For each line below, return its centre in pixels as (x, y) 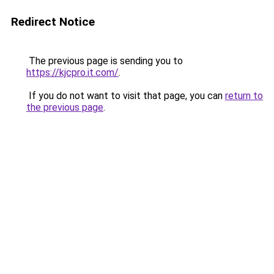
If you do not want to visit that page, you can (126, 96)
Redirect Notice (53, 22)
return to (244, 96)
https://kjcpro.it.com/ (72, 72)
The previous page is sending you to (105, 61)
